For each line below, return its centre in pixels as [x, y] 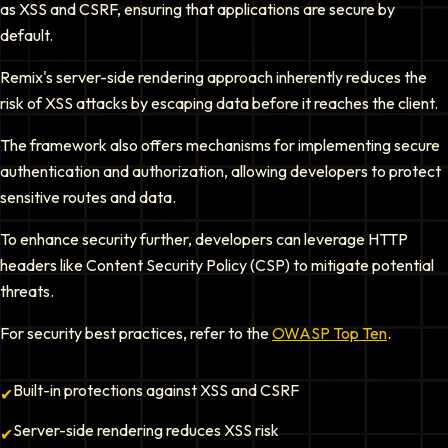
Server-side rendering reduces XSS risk [146, 430]
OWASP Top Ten [329, 333]
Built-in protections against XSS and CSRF [156, 390]
